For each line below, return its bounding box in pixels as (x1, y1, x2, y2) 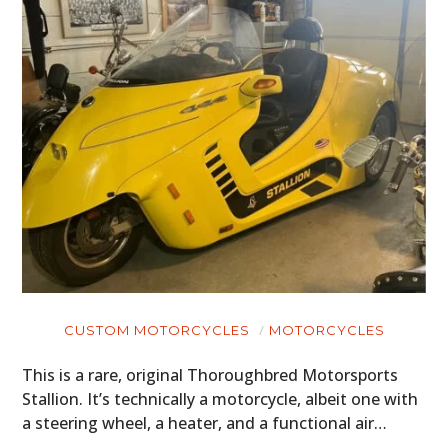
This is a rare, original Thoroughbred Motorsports (22, 363, 399, 386)
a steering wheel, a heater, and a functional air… (22, 411, 388, 434)
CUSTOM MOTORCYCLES (63, 321, 250, 338)
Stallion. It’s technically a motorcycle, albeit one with (22, 387, 419, 410)
